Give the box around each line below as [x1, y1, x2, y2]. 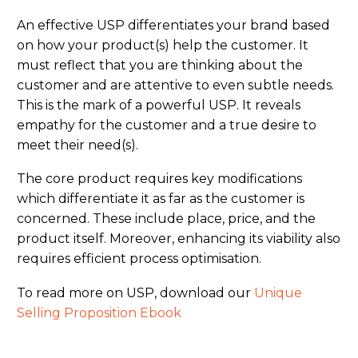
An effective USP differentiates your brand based [17, 17, 330, 33]
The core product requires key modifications [17, 171, 302, 187]
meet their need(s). [17, 137, 141, 153]
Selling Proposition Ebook [17, 304, 185, 320]
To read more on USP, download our [17, 284, 254, 300]
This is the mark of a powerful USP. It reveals [17, 97, 300, 113]
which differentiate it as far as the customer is [17, 191, 304, 207]
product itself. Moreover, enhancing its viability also [17, 231, 340, 247]
